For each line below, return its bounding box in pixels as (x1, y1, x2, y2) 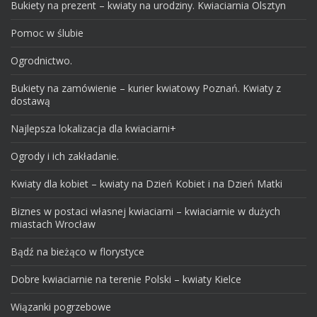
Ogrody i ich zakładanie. (11, 149, 119, 163)
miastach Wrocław (11, 217, 96, 231)
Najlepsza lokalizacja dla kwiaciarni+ (11, 122, 176, 136)
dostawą (11, 94, 50, 108)
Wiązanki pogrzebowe (11, 300, 111, 314)
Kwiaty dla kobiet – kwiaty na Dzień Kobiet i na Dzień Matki (11, 177, 282, 191)
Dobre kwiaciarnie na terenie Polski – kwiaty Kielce (11, 272, 241, 287)
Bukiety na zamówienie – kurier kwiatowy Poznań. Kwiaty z (11, 81, 281, 96)
